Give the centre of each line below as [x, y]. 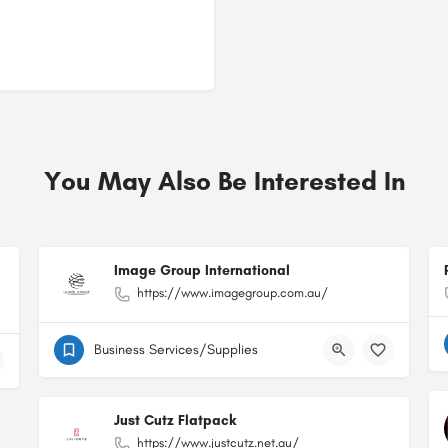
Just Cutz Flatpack [175, 420]
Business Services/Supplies [176, 349]
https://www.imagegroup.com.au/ [232, 292]
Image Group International [202, 270]
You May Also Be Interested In [224, 181]
